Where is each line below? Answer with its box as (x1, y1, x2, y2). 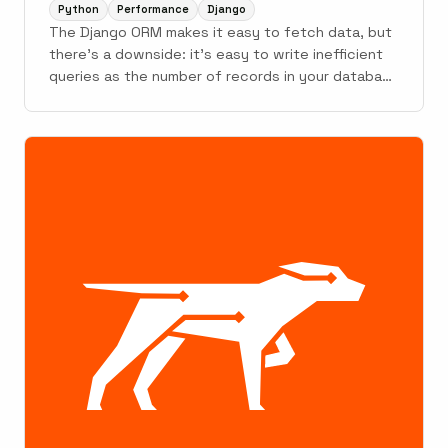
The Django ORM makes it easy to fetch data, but (49, 23, 392, 42)
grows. (49, 89, 96, 108)
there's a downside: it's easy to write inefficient (49, 45, 383, 64)
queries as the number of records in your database (49, 67, 399, 86)
